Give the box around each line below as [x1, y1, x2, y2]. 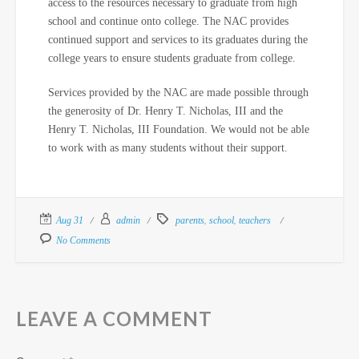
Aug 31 [56, 215, 83, 226]
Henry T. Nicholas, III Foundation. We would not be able [48, 123, 309, 135]
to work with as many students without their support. [48, 142, 288, 154]
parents [175, 215, 204, 226]
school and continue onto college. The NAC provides [48, 15, 288, 27]
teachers [239, 215, 271, 226]
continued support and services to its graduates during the [48, 34, 308, 46]
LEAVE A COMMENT [16, 307, 212, 330]
